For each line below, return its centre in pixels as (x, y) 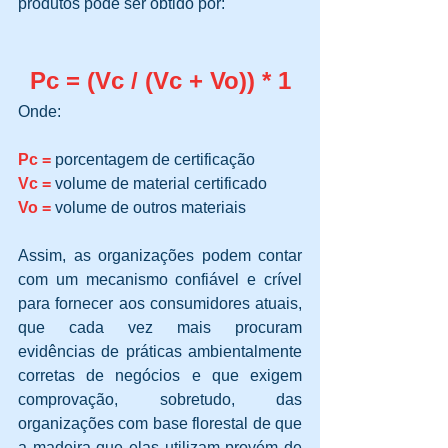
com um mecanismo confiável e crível (160, 280)
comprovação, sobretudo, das (160, 400)
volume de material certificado (159, 184)
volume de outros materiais (148, 208)
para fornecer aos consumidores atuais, (160, 304)
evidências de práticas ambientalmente (160, 352)
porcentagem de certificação (155, 160)
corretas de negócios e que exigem (160, 376)
